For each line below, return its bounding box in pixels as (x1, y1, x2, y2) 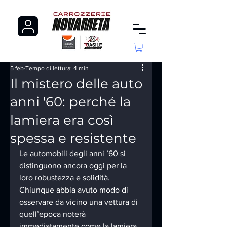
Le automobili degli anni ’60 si (19, 149, 128, 158)
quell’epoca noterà (19, 210, 88, 219)
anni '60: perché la (10, 94, 131, 110)
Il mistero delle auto (10, 75, 142, 92)
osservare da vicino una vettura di (19, 198, 140, 207)
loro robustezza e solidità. (19, 173, 112, 182)
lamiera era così (10, 112, 113, 129)
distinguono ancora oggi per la (19, 161, 129, 170)
